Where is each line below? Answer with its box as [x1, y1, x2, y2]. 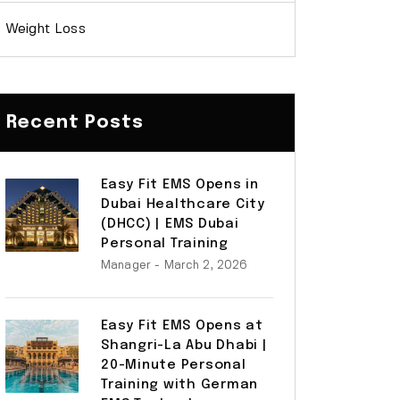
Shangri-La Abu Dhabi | [101, 338, 268, 353]
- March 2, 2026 [154, 260, 248, 271]
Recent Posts [6, 113, 145, 132]
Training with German [101, 378, 258, 392]
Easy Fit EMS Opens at [101, 319, 263, 333]
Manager [101, 260, 152, 271]
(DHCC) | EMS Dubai [101, 217, 239, 231]
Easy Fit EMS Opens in [101, 178, 259, 192]
